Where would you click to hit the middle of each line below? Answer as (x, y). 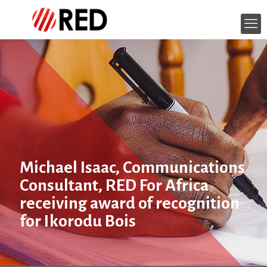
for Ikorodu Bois (78, 221)
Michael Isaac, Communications (132, 167)
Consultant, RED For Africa (114, 185)
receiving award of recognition (130, 203)
